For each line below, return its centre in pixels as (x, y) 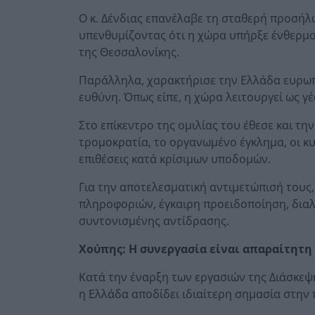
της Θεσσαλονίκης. (129, 52)
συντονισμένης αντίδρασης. (154, 220)
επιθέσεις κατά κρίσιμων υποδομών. (175, 159)
